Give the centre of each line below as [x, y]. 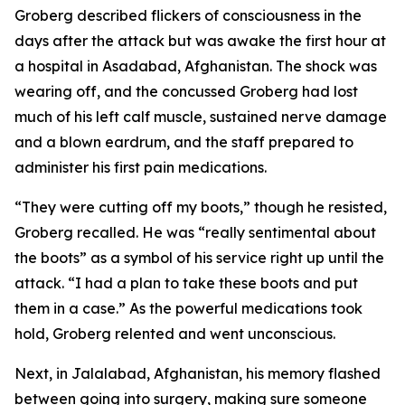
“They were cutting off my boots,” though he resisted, [201, 207]
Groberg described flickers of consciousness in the [188, 15]
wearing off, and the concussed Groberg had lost [186, 91]
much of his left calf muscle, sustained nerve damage [201, 117]
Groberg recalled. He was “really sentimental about [195, 232]
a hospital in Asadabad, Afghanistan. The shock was [196, 66]
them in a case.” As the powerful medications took [188, 308]
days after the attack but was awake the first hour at [200, 41]
